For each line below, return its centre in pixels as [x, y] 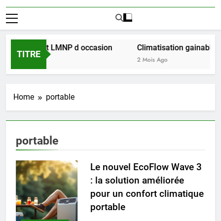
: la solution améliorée [137, 180]
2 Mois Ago [145, 59]
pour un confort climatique [147, 193]
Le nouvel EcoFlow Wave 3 [146, 167]
